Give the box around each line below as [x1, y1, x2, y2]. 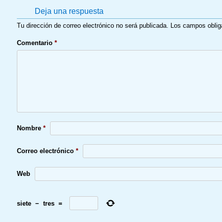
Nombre [16, 124, 43, 132]
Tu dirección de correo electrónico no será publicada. [16, 22, 168, 30]
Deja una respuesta [34, 6, 104, 15]
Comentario [16, 39, 55, 47]
